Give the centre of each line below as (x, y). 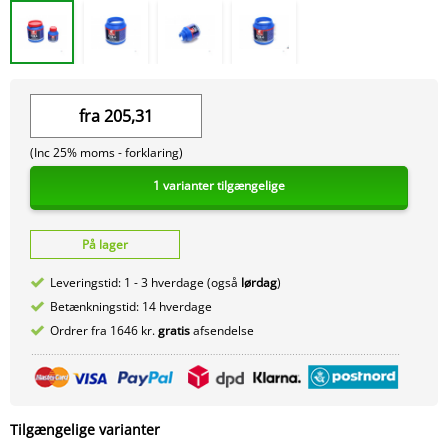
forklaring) (152, 152)
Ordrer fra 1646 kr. (104, 330)
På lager (105, 244)
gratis (175, 330)
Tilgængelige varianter (85, 430)
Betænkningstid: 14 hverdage (131, 306)
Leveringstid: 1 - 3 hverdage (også (145, 282)
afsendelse (223, 330)
